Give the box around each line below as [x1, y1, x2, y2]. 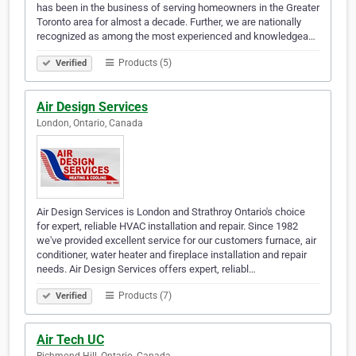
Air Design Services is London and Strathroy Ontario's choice [37, 206, 305, 219]
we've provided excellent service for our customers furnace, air [37, 234, 316, 247]
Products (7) [116, 290, 172, 302]
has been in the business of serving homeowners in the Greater [37, 2, 319, 14]
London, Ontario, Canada [37, 118, 143, 130]
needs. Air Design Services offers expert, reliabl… [37, 263, 256, 276]
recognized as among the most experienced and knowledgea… [37, 30, 315, 43]
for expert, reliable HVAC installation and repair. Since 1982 [37, 220, 298, 233]
